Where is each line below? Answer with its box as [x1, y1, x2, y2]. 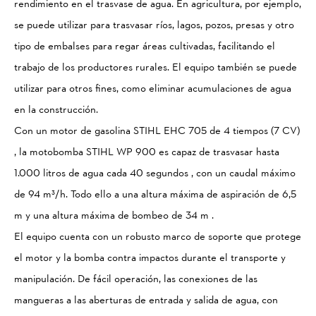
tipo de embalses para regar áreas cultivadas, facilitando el [14, 39, 275, 55]
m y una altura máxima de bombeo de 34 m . [14, 209, 214, 224]
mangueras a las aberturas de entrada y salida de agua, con [14, 293, 278, 309]
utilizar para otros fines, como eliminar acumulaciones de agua [14, 82, 291, 97]
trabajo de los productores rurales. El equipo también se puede [14, 61, 297, 76]
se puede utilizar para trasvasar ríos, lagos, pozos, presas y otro [14, 18, 294, 34]
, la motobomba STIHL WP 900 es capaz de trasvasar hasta [14, 145, 279, 161]
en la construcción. [14, 103, 98, 119]
